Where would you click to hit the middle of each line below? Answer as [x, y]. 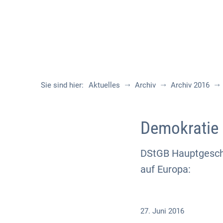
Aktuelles [104, 85]
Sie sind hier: [62, 85]
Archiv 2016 [190, 85]
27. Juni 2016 [164, 211]
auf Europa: [166, 169]
